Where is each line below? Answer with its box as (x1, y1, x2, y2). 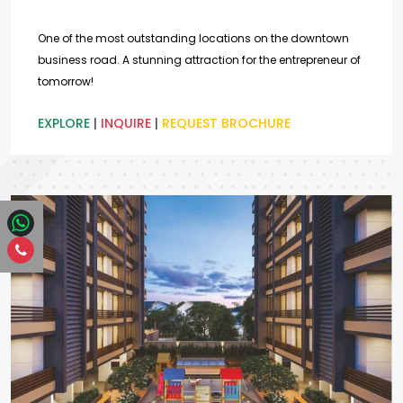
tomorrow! (38, 74, 94, 90)
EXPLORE (38, 114, 90, 133)
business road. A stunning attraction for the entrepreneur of (38, 52, 361, 68)
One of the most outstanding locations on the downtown (38, 31, 349, 47)
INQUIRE (101, 114, 151, 133)
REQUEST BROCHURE (162, 114, 291, 133)
